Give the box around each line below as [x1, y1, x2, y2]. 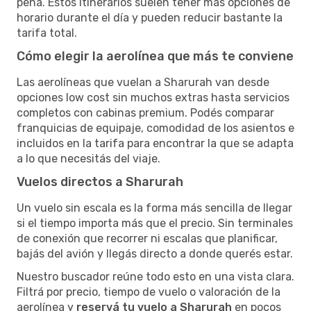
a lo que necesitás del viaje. [17, 151, 160, 165]
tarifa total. [17, 26, 77, 40]
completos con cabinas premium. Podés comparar [17, 106, 274, 119]
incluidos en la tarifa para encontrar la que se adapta [17, 136, 294, 150]
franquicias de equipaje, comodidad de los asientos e [17, 121, 294, 135]
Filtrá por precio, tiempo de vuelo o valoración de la [17, 285, 280, 299]
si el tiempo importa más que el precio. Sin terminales [17, 216, 293, 230]
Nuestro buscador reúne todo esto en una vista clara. [17, 269, 294, 283]
